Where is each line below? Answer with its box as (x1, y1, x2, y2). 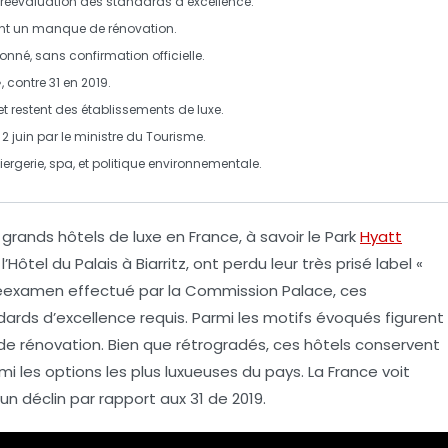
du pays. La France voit (238, 360, 410, 382)
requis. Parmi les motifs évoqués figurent (136, 306, 444, 328)
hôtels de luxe (58, 225, 162, 247)
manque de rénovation (32, 19, 174, 37)
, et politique (73, 154, 148, 172)
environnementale (148, 154, 259, 172)
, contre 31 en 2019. (2, 73, 111, 91)
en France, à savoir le (162, 225, 325, 247)
